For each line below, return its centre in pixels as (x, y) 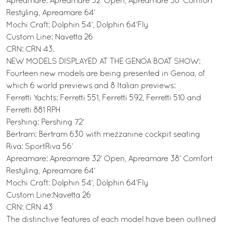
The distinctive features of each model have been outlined (111, 220)
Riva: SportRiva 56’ (40, 147)
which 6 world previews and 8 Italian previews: (91, 86)
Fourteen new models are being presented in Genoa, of (105, 74)
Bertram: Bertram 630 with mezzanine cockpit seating (103, 135)
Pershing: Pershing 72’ (45, 123)
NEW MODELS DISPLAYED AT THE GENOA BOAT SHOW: (103, 62)
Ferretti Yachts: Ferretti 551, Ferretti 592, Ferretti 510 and (104, 98)
